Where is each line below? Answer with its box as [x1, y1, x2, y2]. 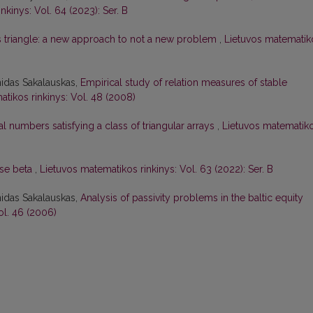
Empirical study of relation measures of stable [80, 77, 287, 89]
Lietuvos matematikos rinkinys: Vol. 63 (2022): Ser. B [40, 163, 273, 175]
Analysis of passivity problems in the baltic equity [80, 192, 303, 204]
